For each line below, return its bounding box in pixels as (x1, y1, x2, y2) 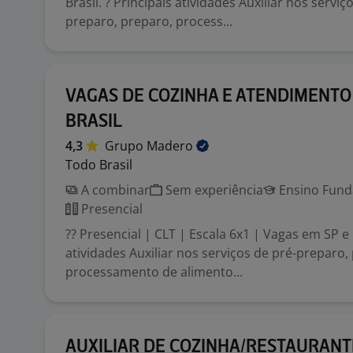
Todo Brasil (65, 156, 132, 173)
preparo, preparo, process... (65, 13, 232, 30)
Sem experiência (162, 181, 263, 199)
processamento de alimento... (65, 263, 243, 281)
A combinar (78, 181, 150, 199)
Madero (147, 137, 196, 154)
